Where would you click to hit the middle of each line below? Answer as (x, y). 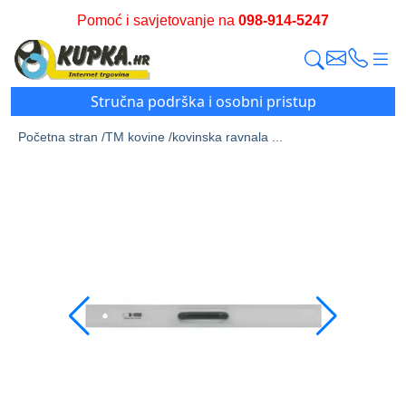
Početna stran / (62, 137)
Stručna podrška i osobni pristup (203, 102)
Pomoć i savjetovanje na (158, 20)
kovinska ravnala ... (227, 137)
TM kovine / (139, 137)
